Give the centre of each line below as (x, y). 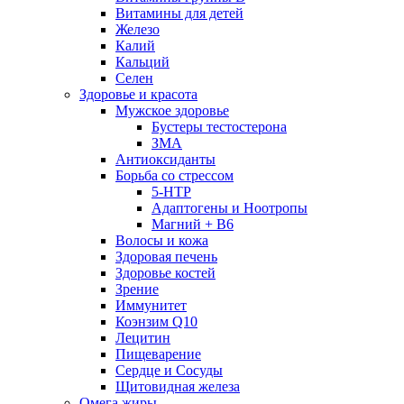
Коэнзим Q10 (156, 322)
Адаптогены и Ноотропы (230, 208)
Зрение (137, 289)
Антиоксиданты (165, 160)
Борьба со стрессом (174, 176)
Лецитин (143, 338)
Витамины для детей (179, 14)
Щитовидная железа (178, 387)
